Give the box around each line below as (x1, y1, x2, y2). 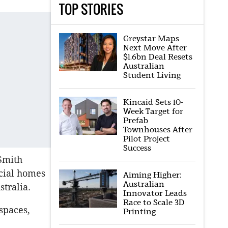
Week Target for (123, 106, 183, 116)
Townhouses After (123, 125, 192, 134)
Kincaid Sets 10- (123, 97, 183, 107)
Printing (123, 207, 156, 216)
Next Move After (123, 43, 187, 52)
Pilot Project (123, 134, 170, 144)
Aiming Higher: (123, 170, 181, 180)
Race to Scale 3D (123, 197, 185, 207)
